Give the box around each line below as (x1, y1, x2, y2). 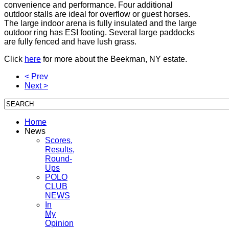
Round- (45, 154, 72, 163)
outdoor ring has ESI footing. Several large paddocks (4, 28, 195, 37)
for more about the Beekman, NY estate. (41, 54, 187, 63)
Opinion (45, 218, 74, 227)
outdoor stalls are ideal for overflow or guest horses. (4, 9, 190, 18)
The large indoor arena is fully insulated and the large (4, 18, 197, 28)
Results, (45, 145, 75, 154)
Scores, (45, 135, 73, 145)
